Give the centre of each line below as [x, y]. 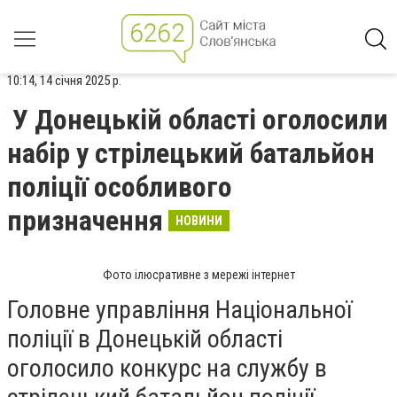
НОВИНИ [199, 221]
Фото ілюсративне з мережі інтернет [198, 275]
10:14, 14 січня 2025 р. [64, 81]
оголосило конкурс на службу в [167, 368]
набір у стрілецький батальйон [191, 153]
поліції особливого [120, 187]
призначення [85, 221]
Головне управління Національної [179, 310]
